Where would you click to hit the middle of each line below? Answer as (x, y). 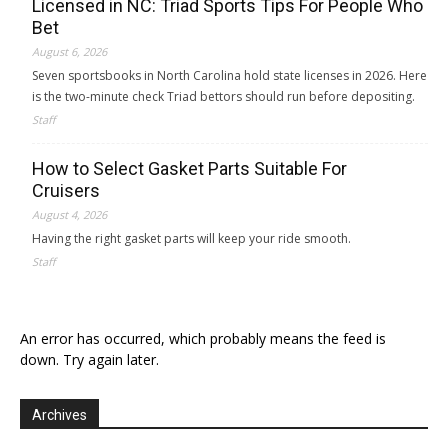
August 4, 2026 (69, 214)
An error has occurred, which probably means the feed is (203, 338)
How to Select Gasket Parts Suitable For (189, 168)
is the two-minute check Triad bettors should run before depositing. (223, 96)
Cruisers (66, 190)
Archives (59, 414)
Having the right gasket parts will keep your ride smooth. (191, 238)
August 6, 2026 (69, 51)
